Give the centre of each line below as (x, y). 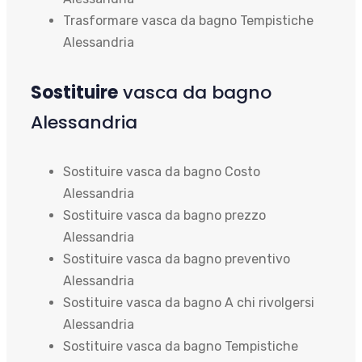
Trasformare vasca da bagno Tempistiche (188, 21)
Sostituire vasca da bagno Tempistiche (181, 346)
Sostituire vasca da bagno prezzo (164, 215)
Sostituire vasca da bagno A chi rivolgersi (189, 302)
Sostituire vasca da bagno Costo (162, 171)
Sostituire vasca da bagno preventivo (177, 259)
